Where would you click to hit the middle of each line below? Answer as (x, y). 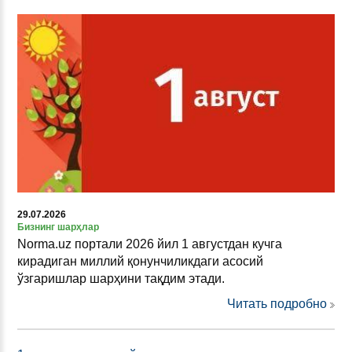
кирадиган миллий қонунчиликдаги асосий (140, 262)
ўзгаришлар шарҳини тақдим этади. (121, 279)
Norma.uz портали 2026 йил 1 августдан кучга (150, 244)
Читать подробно (277, 304)
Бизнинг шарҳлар (58, 227)
